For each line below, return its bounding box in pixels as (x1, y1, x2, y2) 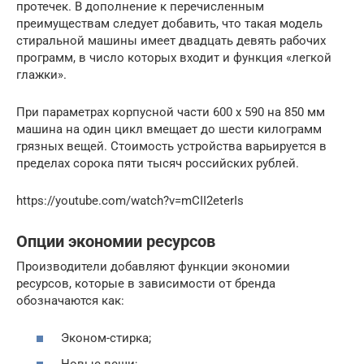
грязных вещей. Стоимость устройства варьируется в (16, 138, 327, 154)
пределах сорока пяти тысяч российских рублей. (16, 155, 299, 171)
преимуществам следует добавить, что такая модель (16, 15, 323, 31)
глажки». (16, 67, 67, 82)
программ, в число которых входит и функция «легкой (16, 50, 331, 65)
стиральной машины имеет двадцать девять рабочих (16, 32, 326, 48)
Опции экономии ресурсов (16, 232, 215, 251)
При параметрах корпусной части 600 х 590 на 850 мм (16, 104, 325, 119)
